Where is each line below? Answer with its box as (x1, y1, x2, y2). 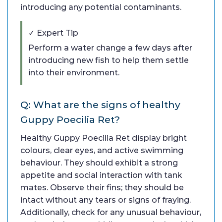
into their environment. (28, 67, 119, 77)
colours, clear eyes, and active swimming (20, 145, 183, 155)
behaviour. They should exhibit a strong (20, 158, 178, 167)
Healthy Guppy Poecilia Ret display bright (20, 133, 187, 143)
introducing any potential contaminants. (20, 2, 181, 12)
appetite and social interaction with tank (20, 170, 182, 180)
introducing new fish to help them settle (28, 55, 189, 65)
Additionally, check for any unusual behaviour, (20, 207, 201, 217)
